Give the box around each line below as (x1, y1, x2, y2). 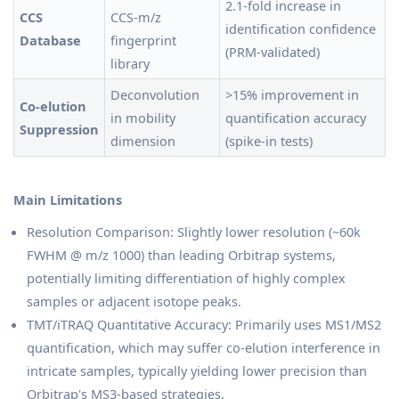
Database (20, 31, 81, 50)
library (110, 54, 150, 73)
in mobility (110, 109, 175, 127)
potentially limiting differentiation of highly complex (27, 269, 346, 288)
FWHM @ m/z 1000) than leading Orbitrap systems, (27, 246, 336, 265)
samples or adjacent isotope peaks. (27, 292, 241, 311)
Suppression (20, 120, 99, 139)
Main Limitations (13, 191, 122, 209)
